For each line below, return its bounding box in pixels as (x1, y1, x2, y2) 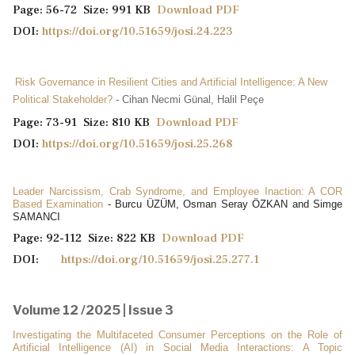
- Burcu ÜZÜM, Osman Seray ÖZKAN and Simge (107, 197, 343, 210)
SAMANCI (13, 210, 60, 223)
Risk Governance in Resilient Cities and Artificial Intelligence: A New (15, 75, 327, 88)
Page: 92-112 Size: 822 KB (13, 230, 162, 246)
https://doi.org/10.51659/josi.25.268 (42, 136, 233, 151)
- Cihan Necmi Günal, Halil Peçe (113, 93, 264, 105)
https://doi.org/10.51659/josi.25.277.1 (61, 251, 259, 267)
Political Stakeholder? (13, 93, 113, 105)
